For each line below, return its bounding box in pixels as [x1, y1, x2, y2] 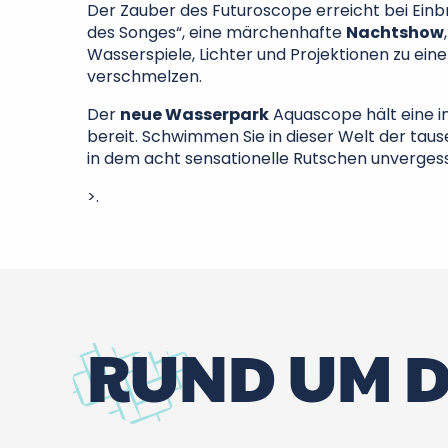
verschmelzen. [87, 65, 202, 88]
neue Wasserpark [120, 103, 269, 126]
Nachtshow [346, 21, 444, 44]
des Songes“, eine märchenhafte [87, 21, 346, 44]
